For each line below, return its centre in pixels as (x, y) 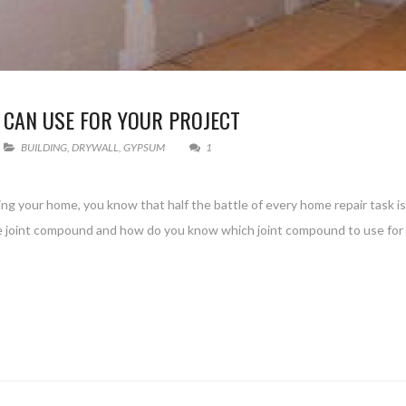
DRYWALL (95, 147)
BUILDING (44, 147)
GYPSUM (144, 147)
